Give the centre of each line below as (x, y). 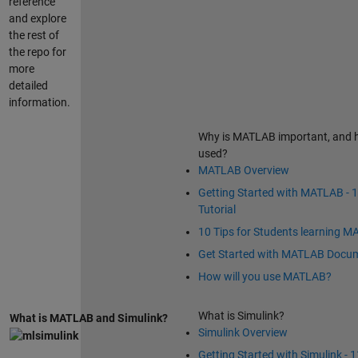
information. (39, 103)
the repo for (37, 52)
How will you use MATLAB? (265, 277)
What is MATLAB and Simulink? (88, 318)
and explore (37, 19)
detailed (28, 86)
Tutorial (217, 210)
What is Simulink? (241, 316)
